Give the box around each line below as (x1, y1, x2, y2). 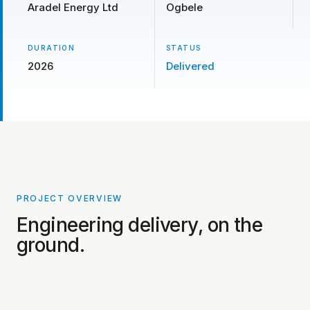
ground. (17, 233, 85, 257)
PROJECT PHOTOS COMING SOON (17, 202, 185, 212)
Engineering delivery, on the (17, 213, 263, 237)
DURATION (28, 44, 75, 52)
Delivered (166, 60, 215, 73)
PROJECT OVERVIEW (17, 193, 122, 203)
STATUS (166, 44, 201, 52)
